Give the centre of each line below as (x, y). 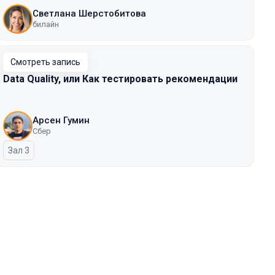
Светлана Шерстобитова (89, 14)
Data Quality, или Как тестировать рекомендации (120, 79)
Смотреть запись (45, 62)
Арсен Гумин (61, 120)
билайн (46, 24)
